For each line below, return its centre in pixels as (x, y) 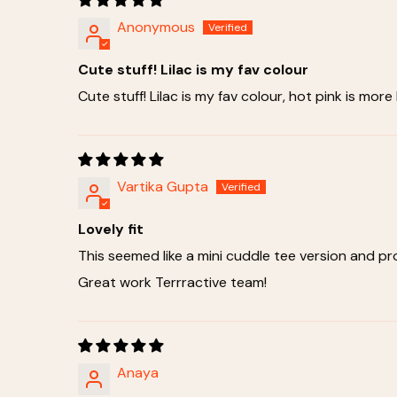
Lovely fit (111, 229)
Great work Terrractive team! (172, 282)
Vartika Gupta (163, 186)
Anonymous (156, 27)
